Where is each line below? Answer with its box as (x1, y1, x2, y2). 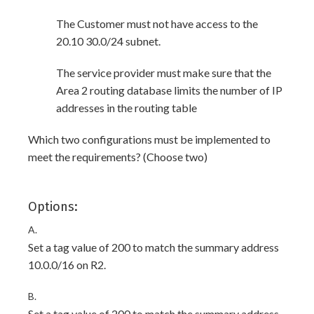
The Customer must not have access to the (56, 17, 258, 30)
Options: (28, 199, 78, 214)
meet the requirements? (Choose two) (28, 150, 207, 163)
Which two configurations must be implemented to (28, 132, 271, 146)
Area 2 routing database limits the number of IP (56, 83, 282, 97)
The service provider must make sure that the (56, 66, 271, 79)
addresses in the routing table (56, 101, 197, 114)
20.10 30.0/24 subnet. (56, 34, 161, 48)
